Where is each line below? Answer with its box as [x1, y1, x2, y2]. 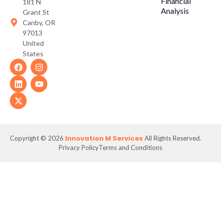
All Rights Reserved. [143, 134, 201, 143]
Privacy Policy [59, 144, 99, 152]
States [23, 49, 44, 58]
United [23, 39, 44, 48]
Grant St [23, 8, 50, 17]
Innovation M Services [65, 134, 143, 144]
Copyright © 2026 [10, 134, 65, 143]
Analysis [161, 5, 189, 15]
